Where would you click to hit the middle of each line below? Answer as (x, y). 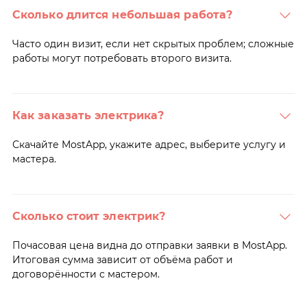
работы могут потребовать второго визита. (122, 58)
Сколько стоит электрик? (89, 216)
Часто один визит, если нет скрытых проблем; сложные (153, 44)
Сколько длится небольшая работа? (122, 14)
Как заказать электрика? (88, 115)
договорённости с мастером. (86, 274)
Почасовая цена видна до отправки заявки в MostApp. (149, 245)
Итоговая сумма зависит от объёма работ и (122, 259)
